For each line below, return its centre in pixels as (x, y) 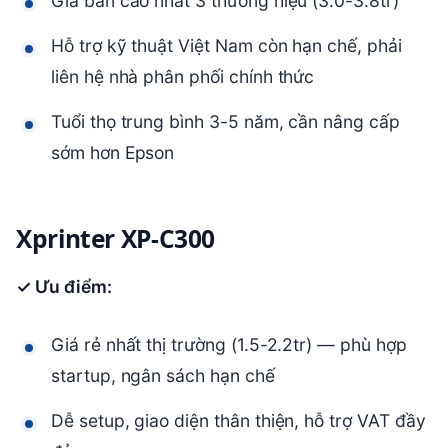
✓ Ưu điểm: (64, 287)
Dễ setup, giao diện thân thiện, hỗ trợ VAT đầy (238, 421)
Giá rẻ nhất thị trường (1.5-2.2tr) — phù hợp (229, 345)
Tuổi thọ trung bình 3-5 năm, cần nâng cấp (225, 122)
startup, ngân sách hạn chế (163, 376)
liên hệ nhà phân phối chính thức (183, 77)
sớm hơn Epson (113, 153)
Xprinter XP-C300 (116, 239)
